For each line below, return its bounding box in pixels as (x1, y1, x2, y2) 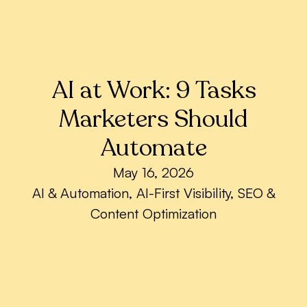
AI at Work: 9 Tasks (51, 74, 256, 108)
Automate (100, 132, 207, 165)
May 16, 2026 (113, 164, 194, 182)
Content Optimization (90, 205, 217, 223)
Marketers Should (59, 103, 248, 136)
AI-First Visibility (136, 184, 230, 202)
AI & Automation (32, 184, 129, 202)
